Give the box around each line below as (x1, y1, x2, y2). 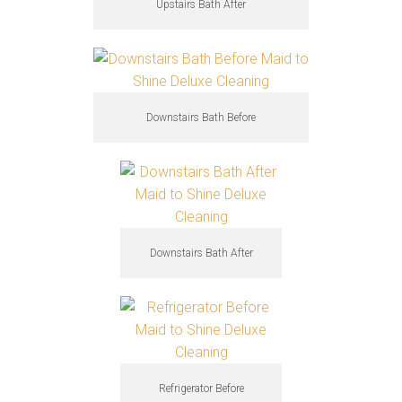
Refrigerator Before (158, 382, 244, 395)
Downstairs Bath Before (146, 111, 256, 124)
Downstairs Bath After (149, 247, 253, 259)
